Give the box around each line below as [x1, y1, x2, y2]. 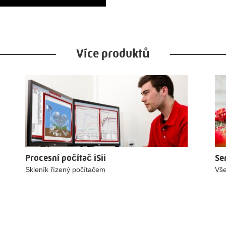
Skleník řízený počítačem [25, 165, 106, 174]
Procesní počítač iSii [25, 152, 106, 163]
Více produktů [76, 46, 150, 61]
